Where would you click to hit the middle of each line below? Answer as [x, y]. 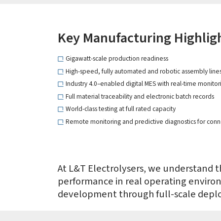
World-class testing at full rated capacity [121, 109]
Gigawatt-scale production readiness [117, 59]
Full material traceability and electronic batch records [140, 96]
